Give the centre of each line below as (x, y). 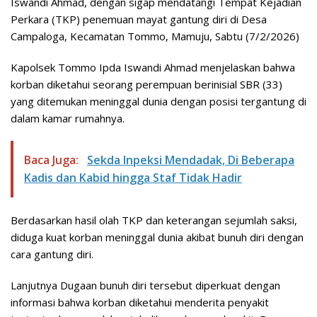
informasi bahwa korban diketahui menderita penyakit (140, 302)
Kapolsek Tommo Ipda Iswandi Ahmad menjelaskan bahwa (153, 68)
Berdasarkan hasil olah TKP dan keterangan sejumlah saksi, (154, 220)
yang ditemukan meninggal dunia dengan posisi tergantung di (158, 102)
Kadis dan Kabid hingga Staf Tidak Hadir (133, 178)
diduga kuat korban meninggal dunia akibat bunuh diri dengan (157, 237)
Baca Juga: (53, 160)
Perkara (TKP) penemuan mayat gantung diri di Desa (139, 19)
